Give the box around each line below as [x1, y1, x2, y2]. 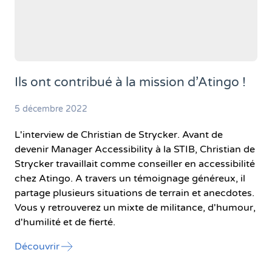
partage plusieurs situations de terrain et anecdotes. [15, 186, 254, 199]
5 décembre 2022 [15, 103, 87, 114]
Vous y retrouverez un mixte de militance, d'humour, [15, 201, 256, 214]
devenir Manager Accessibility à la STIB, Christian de [15, 143, 255, 155]
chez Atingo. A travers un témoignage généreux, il [15, 172, 245, 185]
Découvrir [15, 240, 59, 253]
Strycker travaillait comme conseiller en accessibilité [15, 157, 255, 170]
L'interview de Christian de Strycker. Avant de [15, 128, 223, 141]
